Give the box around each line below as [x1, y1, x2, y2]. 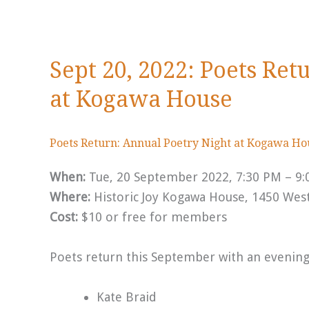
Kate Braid [97, 289, 157, 304]
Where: [50, 190, 94, 204]
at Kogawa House [50, 86, 238, 112]
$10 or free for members [78, 210, 227, 224]
